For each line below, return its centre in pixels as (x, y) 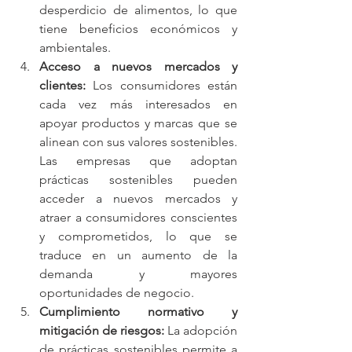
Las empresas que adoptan (138, 160)
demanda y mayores (138, 273)
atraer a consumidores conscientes (138, 217)
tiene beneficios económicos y (138, 28)
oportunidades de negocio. (117, 292)
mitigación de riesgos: (103, 330)
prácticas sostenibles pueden (138, 179)
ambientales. (75, 47)
